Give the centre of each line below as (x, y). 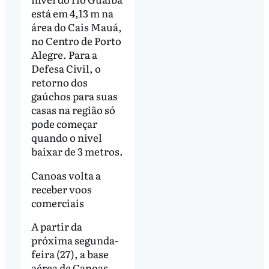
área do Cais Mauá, (76, 26)
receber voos (61, 189)
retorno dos (59, 82)
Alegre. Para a (64, 54)
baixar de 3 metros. (77, 151)
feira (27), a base (70, 254)
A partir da (56, 226)
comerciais (58, 202)
